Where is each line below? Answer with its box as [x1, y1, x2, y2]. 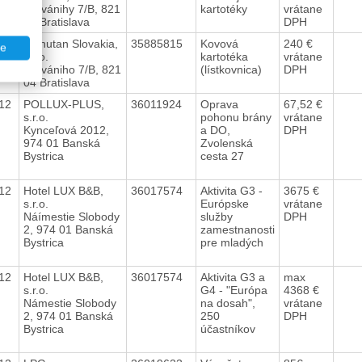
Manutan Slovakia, [23, 36, 118, 50]
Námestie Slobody [23, 296, 116, 309]
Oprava [200, 97, 238, 111]
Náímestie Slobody [23, 209, 120, 223]
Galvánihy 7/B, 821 [23, 2, 120, 15]
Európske [200, 196, 249, 210]
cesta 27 [200, 149, 247, 162]
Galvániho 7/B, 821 [23, 62, 121, 76]
